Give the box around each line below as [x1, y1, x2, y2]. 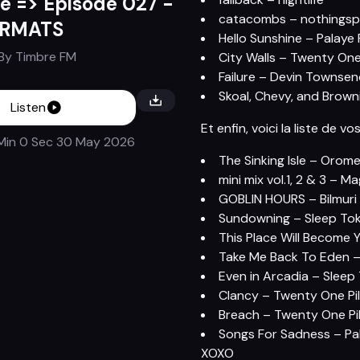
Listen [10, 99, 47, 117]
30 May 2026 [52, 133, 135, 151]
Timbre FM [14, 48, 76, 66]
